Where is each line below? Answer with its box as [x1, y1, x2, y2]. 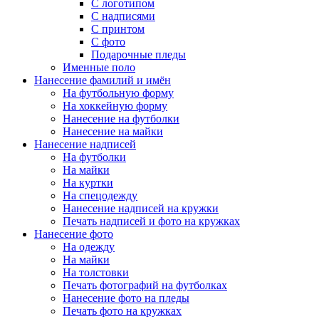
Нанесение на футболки [63, 113, 179, 125]
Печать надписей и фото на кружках [63, 215, 240, 228]
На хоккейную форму [63, 100, 167, 113]
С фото [91, 36, 125, 48]
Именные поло [63, 61, 135, 74]
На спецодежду [63, 189, 137, 202]
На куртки [63, 177, 113, 189]
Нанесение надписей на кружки [63, 202, 219, 215]
